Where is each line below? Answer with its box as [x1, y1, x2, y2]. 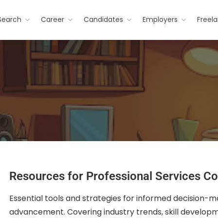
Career [41, 15, 65, 24]
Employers [143, 15, 178, 24]
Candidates [84, 15, 124, 24]
